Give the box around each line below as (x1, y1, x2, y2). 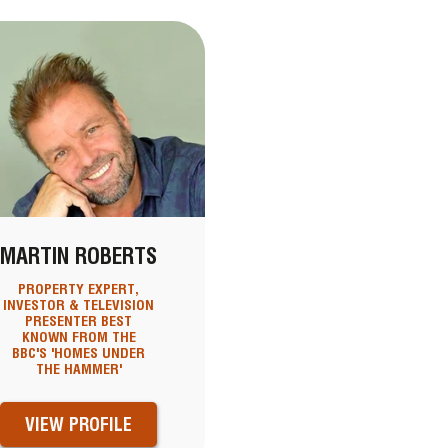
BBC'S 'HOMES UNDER (12, 345, 145, 362)
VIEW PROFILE (25, 414, 132, 436)
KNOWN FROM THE (21, 329, 136, 346)
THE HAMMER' (35, 361, 122, 378)
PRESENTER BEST (25, 313, 132, 330)
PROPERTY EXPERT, (18, 281, 139, 298)
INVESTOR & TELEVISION (3, 297, 154, 314)
